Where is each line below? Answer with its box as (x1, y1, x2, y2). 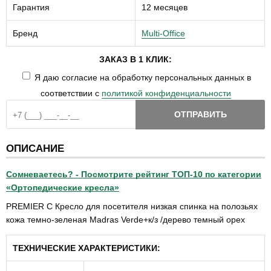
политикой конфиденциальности (101, 88, 231, 98)
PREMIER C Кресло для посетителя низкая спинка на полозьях (6, 201, 258, 211)
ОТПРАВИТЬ (174, 109, 227, 119)
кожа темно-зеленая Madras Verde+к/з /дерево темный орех (6, 215, 245, 224)
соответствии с (40, 88, 102, 98)
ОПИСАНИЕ (6, 143, 64, 154)
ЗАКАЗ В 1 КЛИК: (99, 54, 172, 64)
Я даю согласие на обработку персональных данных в (34, 73, 251, 82)
